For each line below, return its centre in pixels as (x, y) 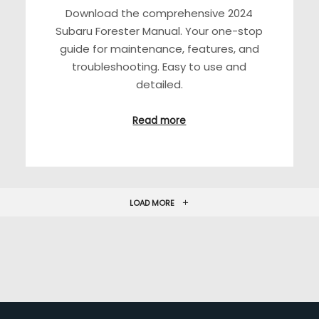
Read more (159, 121)
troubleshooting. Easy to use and (159, 66)
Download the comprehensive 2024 (159, 13)
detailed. (159, 84)
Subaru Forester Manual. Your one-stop (159, 31)
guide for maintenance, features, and (159, 48)
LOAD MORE (152, 203)
